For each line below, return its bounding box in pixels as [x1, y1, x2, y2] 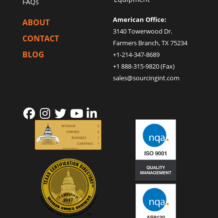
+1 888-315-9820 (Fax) [113, 62, 175, 71]
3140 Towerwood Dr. [113, 27, 172, 36]
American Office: [113, 16, 166, 24]
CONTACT [22, 33, 59, 44]
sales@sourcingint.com [113, 74, 180, 82]
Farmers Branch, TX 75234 [113, 39, 189, 47]
